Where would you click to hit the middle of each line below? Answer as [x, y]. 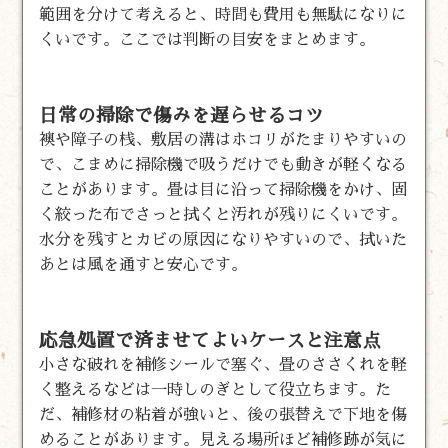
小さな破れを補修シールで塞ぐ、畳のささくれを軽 [223, 364]
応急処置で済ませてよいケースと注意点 [210, 340]
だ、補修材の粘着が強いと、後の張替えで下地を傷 [223, 414]
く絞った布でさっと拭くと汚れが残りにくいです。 [223, 214]
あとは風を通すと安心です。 [143, 264]
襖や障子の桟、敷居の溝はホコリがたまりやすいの [223, 139]
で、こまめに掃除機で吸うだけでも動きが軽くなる [223, 164]
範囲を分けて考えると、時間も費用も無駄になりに [223, 14]
